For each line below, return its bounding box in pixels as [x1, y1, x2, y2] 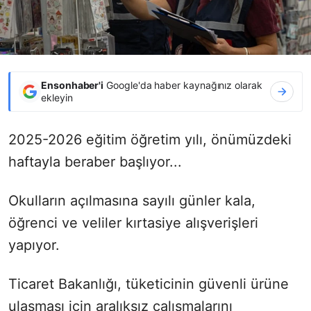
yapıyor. [8, 236, 60, 253]
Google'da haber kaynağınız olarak [103, 78, 262, 91]
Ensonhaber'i [41, 78, 104, 91]
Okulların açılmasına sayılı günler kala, [8, 192, 255, 209]
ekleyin [41, 91, 73, 103]
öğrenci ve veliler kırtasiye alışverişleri [8, 214, 258, 231]
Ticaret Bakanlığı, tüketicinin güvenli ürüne [8, 275, 289, 292]
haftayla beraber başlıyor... [8, 153, 182, 170]
